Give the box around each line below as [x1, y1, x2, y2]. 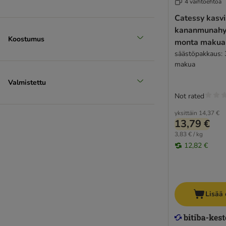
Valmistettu [8, 77, 46, 87]
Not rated [175, 91, 204, 101]
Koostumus [8, 34, 44, 44]
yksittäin [175, 109, 197, 118]
